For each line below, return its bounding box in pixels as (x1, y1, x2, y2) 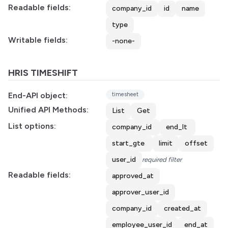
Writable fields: (8, 35, 68, 45)
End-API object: (8, 91, 68, 100)
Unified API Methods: (8, 105, 89, 115)
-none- (112, 37, 135, 45)
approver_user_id (112, 188, 169, 196)
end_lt (166, 123, 187, 131)
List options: (8, 121, 56, 131)
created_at (164, 204, 201, 213)
